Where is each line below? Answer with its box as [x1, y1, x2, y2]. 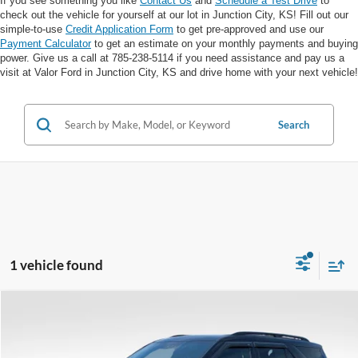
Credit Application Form [66, 23, 173, 36]
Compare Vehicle [32, 304, 121, 320]
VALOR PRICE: [139, 334, 220, 349]
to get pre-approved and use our [173, 23, 324, 36]
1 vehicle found [10, 256, 103, 273]
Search [278, 118, 309, 132]
